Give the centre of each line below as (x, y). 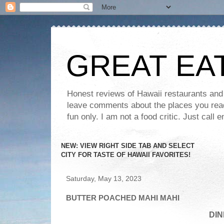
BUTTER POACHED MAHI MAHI (123, 198)
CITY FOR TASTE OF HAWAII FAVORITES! (126, 155)
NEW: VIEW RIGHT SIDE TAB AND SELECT (128, 146)
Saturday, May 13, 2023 (104, 178)
